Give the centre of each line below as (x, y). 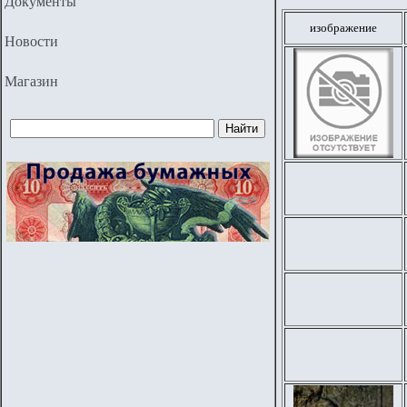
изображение (343, 28)
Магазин (31, 81)
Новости (31, 41)
